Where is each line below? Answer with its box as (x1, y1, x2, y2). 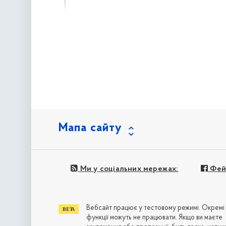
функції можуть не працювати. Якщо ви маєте (86, 214, 222, 222)
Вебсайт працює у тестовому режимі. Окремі (86, 204, 224, 212)
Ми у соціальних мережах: (78, 164, 179, 173)
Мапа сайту (59, 122, 123, 134)
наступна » (13, 47, 56, 57)
